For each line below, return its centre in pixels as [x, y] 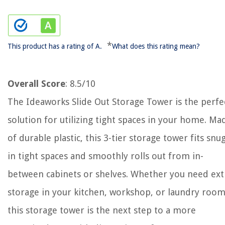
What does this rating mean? [156, 46]
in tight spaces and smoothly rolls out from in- [105, 156]
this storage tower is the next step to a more [102, 210]
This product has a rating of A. [55, 46]
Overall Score [36, 84]
